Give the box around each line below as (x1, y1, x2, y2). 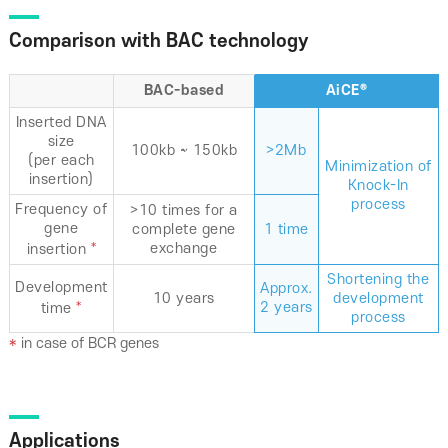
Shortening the (327, 271, 430, 288)
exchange (150, 240, 218, 257)
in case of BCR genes (16, 335, 159, 352)
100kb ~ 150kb (130, 142, 238, 159)
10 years (152, 290, 215, 307)
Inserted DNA (15, 114, 107, 131)
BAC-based (143, 82, 225, 99)
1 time (263, 221, 309, 238)
